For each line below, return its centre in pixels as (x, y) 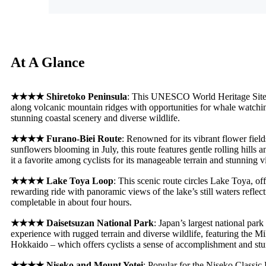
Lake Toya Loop (80, 181)
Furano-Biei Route (84, 139)
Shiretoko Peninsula (87, 97)
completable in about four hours (70, 202)
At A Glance (48, 63)
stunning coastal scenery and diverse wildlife (94, 118)
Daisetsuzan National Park (100, 223)
